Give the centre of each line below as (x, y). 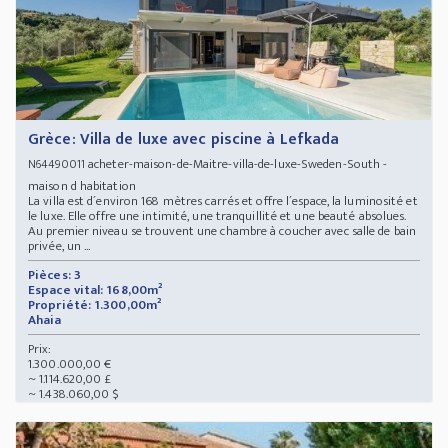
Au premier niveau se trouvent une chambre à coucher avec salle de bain (222, 230)
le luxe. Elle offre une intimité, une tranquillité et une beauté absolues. (217, 215)
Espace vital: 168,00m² (95, 289)
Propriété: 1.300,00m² (95, 304)
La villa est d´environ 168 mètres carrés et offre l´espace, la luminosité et (223, 200)
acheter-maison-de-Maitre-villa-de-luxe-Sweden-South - (236, 163)
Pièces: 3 (54, 274)
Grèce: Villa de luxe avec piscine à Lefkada (184, 139)
